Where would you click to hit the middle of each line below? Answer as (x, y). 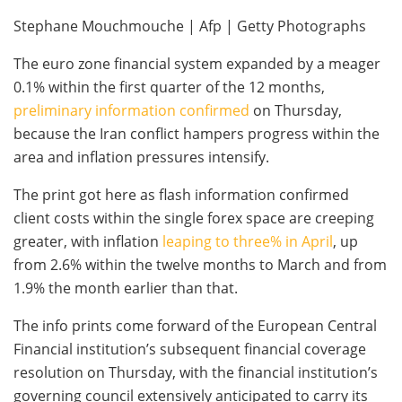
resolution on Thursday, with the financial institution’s (196, 372)
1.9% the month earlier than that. (126, 288)
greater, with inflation (88, 241)
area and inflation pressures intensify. (141, 157)
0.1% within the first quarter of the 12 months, (169, 87)
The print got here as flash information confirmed (181, 194)
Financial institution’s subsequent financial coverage (190, 349)
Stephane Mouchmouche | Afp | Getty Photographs (190, 26)
